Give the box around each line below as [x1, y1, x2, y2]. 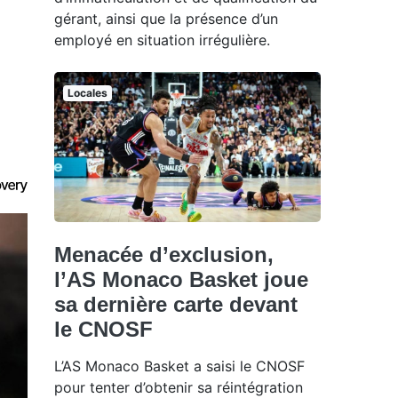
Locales [67, 85, 107, 99]
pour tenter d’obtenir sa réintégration [54, 378, 303, 396]
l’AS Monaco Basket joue [54, 267, 308, 291]
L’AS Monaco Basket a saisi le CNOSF [54, 356, 305, 375]
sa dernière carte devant [54, 291, 298, 316]
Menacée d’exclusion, [54, 242, 274, 267]
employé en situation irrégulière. [54, 30, 270, 49]
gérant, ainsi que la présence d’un [54, 9, 278, 28]
